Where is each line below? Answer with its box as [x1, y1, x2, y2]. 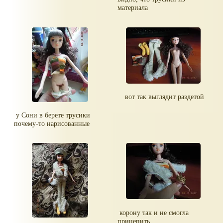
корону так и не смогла [117, 208, 189, 217]
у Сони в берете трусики [14, 111, 91, 119]
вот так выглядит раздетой [122, 92, 204, 101]
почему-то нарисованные [14, 119, 90, 127]
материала [117, 3, 148, 12]
